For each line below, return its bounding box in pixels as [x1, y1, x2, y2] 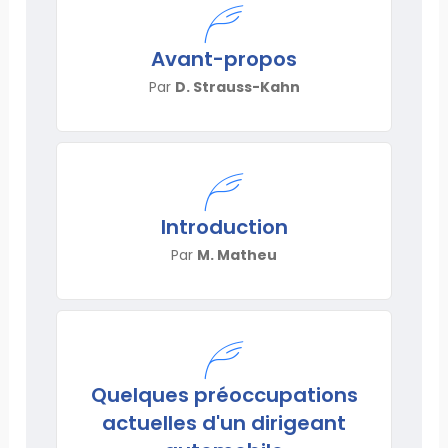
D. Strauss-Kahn [174, 76, 300, 97]
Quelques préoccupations [90, 380, 358, 409]
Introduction [160, 212, 288, 241]
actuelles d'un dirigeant [102, 408, 346, 437]
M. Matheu [197, 244, 277, 265]
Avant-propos [151, 44, 297, 73]
